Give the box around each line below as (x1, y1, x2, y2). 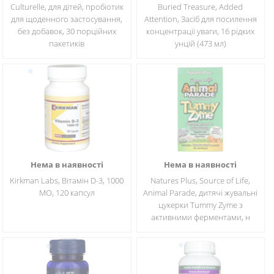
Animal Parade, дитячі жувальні (143, 187, 258, 198)
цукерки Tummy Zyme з (158, 199, 243, 210)
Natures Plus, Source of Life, (150, 175, 251, 186)
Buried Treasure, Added (158, 1, 243, 12)
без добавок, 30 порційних (17, 26, 116, 37)
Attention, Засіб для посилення (144, 13, 257, 24)
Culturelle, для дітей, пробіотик (10, 1, 124, 12)
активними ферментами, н (150, 212, 250, 223)
